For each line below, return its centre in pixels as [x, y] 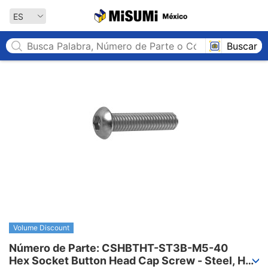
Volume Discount [41, 228]
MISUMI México [218, 15]
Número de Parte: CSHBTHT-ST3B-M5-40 [118, 248]
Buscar [242, 46]
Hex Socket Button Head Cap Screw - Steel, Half [134, 261]
